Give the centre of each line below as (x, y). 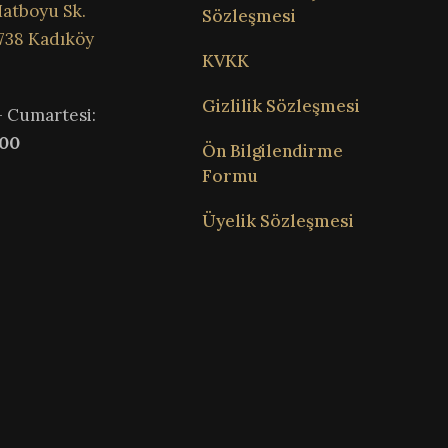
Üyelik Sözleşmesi (277, 221)
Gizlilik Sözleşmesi (280, 106)
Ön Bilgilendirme (272, 151)
